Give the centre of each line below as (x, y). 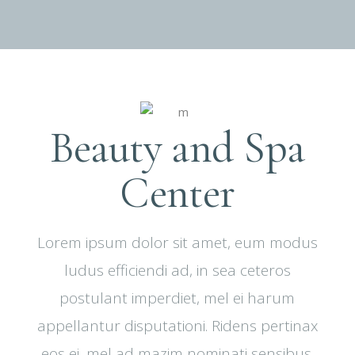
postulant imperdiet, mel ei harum (177, 298)
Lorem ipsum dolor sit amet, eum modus (177, 243)
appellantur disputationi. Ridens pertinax (177, 326)
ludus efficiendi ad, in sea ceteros (177, 271)
